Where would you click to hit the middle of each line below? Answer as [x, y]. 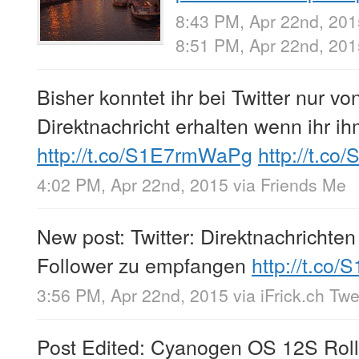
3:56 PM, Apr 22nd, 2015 [133, 295]
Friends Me [303, 184]
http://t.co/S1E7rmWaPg [145, 153]
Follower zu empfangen [144, 264]
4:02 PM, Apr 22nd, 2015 [133, 184]
